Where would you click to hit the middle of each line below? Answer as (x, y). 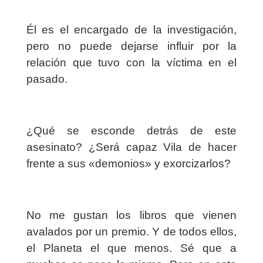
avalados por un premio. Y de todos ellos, (131, 232)
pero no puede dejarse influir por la (131, 46)
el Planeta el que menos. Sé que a (131, 248)
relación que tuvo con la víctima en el (131, 63)
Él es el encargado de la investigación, (131, 30)
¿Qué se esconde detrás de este (131, 131)
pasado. (47, 79)
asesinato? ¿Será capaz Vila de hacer (131, 147)
